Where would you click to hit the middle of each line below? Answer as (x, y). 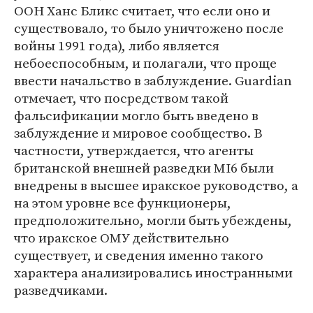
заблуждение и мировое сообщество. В (138, 133)
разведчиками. (61, 290)
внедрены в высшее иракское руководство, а (156, 185)
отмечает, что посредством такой (121, 98)
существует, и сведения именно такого (139, 255)
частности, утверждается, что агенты (134, 150)
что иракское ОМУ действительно (122, 238)
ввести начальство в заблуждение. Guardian (153, 80)
